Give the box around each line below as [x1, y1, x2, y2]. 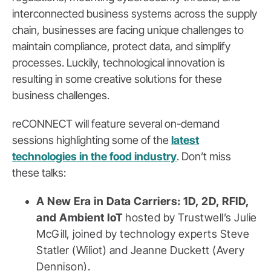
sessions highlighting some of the [12, 134, 171, 147]
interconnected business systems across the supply [12, 7, 257, 21]
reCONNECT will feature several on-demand [12, 117, 220, 131]
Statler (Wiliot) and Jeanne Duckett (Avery [36, 244, 244, 257]
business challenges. [12, 89, 109, 102]
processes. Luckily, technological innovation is [12, 56, 225, 70]
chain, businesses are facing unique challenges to [12, 24, 244, 37]
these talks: [12, 166, 66, 180]
